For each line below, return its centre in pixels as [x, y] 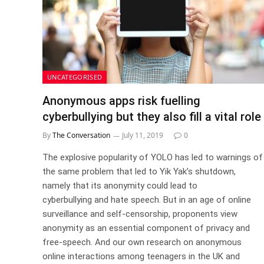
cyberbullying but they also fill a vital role [152, 117]
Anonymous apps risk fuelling [121, 101]
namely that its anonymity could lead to [120, 186]
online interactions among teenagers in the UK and [141, 256]
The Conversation [81, 135]
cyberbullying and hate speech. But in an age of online [147, 200]
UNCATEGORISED [75, 77]
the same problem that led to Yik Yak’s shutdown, [139, 171]
